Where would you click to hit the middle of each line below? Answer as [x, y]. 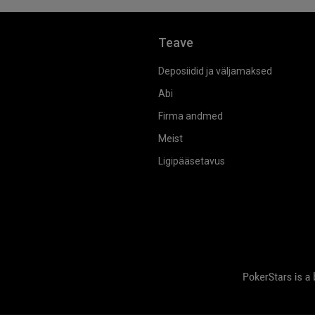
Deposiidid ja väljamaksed [215, 71]
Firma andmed [191, 116]
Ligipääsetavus [192, 161]
